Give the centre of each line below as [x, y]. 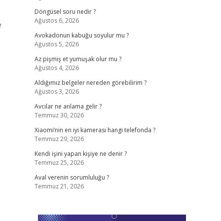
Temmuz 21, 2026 [59, 186]
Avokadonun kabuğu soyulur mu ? [81, 35]
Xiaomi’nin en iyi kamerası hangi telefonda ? [95, 130]
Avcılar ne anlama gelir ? [68, 106]
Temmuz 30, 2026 [59, 115]
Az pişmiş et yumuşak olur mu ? [78, 59]
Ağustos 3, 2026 [56, 92]
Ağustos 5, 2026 [56, 44]
